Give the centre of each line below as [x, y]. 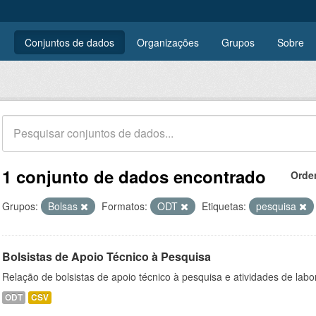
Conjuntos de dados [69, 42]
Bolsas [64, 206]
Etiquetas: [224, 206]
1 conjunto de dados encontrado [134, 176]
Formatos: [124, 206]
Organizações [168, 42]
